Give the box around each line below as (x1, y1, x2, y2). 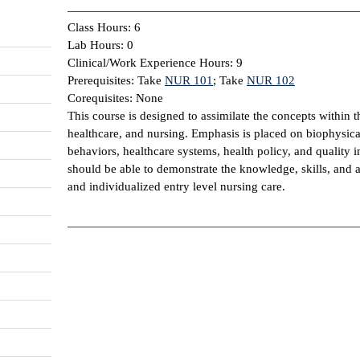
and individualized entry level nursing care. (67, 179, 285, 193)
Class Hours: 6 (67, 20, 141, 34)
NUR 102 (247, 73, 295, 87)
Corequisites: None (67, 91, 163, 104)
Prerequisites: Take (67, 73, 165, 87)
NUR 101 (165, 73, 213, 87)
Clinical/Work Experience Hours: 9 (67, 55, 243, 69)
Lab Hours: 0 (67, 38, 133, 51)
